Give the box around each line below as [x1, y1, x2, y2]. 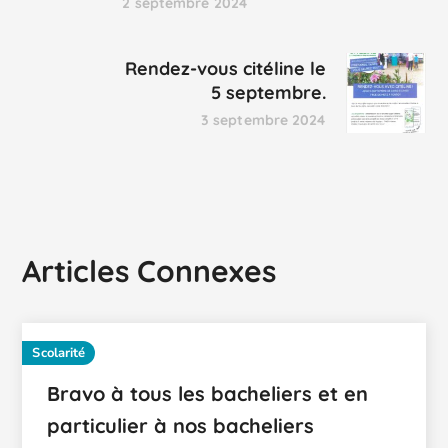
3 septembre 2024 [200, 110, 326, 129]
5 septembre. [210, 80, 326, 104]
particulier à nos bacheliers [47, 413, 315, 439]
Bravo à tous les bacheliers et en [47, 381, 369, 407]
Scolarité [32, 344, 86, 363]
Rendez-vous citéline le [124, 56, 326, 80]
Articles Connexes [22, 252, 277, 291]
